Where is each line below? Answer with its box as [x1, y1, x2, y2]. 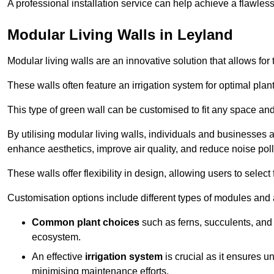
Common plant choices [32, 217, 139, 228]
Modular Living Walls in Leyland [7, 26, 233, 43]
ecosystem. [32, 231, 81, 242]
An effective [32, 251, 85, 262]
